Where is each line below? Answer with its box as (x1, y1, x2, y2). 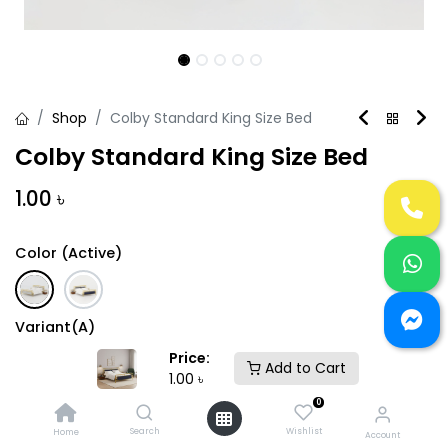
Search (129, 425, 160, 437)
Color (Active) (15, 243, 122, 263)
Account (365, 429, 400, 441)
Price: (169, 347, 210, 368)
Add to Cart (261, 358, 346, 378)
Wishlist (285, 425, 322, 437)
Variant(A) (15, 316, 95, 337)
